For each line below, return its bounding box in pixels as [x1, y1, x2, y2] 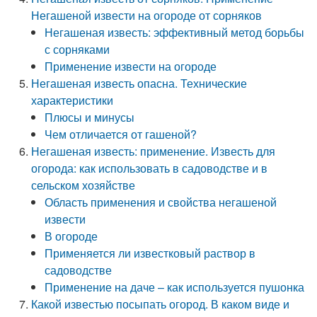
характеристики [31, 92, 114, 108]
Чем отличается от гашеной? [45, 126, 197, 142]
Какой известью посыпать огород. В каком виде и [31, 296, 290, 312]
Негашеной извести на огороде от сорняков [31, 7, 263, 23]
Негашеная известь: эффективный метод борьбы [45, 24, 305, 40]
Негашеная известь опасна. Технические [31, 75, 248, 91]
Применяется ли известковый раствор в [45, 245, 256, 261]
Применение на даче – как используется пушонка [45, 279, 305, 295]
